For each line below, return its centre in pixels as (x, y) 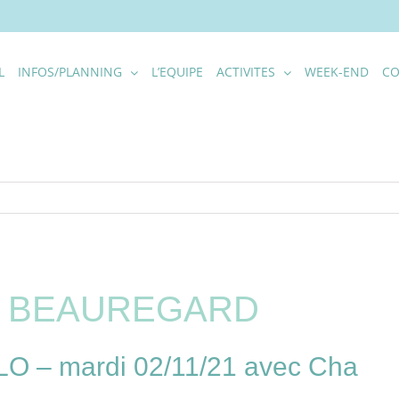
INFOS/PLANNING (70, 72)
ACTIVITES (246, 72)
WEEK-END (337, 72)
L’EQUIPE (177, 72)
